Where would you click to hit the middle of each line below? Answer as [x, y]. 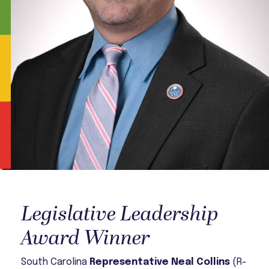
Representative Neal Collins [159, 262]
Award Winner [86, 238]
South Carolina [54, 262]
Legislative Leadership [120, 214]
